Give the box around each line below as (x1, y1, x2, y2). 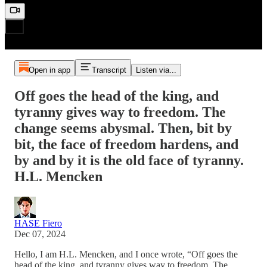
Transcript (91, 66, 126, 75)
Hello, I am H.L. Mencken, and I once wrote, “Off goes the (14, 249, 238, 259)
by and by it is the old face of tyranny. (14, 153, 244, 169)
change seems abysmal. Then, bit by (14, 120, 232, 136)
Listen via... (135, 66, 176, 75)
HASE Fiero (14, 218, 62, 228)
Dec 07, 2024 (14, 229, 66, 239)
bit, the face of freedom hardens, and (14, 136, 238, 153)
